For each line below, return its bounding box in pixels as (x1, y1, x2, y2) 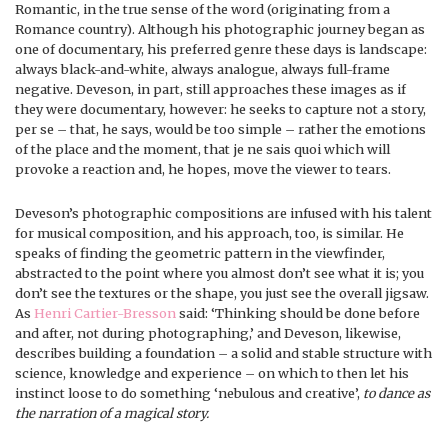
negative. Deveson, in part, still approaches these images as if (15, 80, 406, 97)
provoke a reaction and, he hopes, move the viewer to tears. (15, 160, 391, 177)
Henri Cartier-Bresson (34, 304, 176, 321)
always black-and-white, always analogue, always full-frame (15, 60, 390, 77)
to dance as (363, 384, 430, 401)
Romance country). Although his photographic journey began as (15, 20, 425, 37)
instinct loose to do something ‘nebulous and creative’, (15, 384, 363, 401)
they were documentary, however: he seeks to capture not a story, (15, 100, 426, 117)
